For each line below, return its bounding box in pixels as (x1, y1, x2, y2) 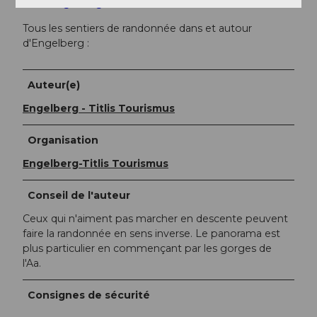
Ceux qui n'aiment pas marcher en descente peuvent (23, 212, 288, 225)
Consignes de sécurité (28, 288, 151, 301)
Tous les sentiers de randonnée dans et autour (23, 21, 252, 35)
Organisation (28, 133, 99, 146)
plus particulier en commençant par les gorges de (23, 241, 272, 255)
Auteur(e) (28, 78, 81, 91)
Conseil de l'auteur (28, 188, 131, 202)
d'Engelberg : (23, 36, 89, 50)
